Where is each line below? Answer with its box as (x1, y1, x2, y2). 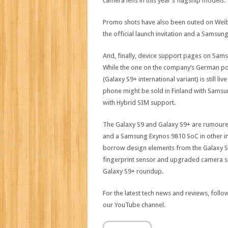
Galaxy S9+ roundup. (103, 167, 163, 175)
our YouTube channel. (103, 201, 165, 209)
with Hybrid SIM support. (103, 98, 176, 106)
